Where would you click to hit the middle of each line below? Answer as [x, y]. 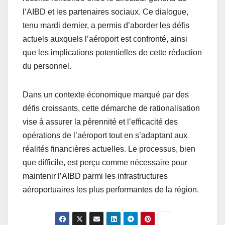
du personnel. [47, 66]
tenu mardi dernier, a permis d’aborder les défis [106, 26]
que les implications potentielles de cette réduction [112, 53]
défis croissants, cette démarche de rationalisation [111, 108]
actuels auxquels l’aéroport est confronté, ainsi [105, 39]
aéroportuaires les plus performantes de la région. [111, 190]
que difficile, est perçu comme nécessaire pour [105, 163]
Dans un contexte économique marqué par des [106, 95]
